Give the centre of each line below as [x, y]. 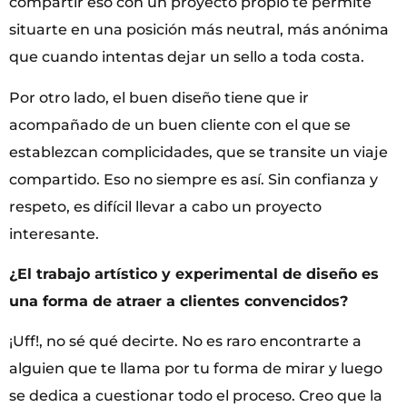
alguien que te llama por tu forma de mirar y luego [196, 369]
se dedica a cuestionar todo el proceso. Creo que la [196, 396]
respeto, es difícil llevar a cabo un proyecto [165, 206]
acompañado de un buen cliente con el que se [180, 124]
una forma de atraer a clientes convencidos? [179, 302]
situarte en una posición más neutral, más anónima [199, 30]
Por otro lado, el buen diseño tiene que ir [159, 97]
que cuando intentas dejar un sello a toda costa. [187, 57]
